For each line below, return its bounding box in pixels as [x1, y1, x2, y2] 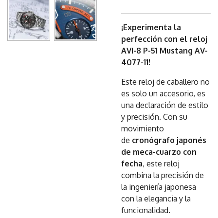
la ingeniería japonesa [121, 182, 196, 192]
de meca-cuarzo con [121, 147, 197, 157]
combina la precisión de [121, 170, 204, 180]
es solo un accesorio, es [121, 89, 205, 98]
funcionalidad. [121, 205, 170, 215]
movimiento [121, 124, 164, 133]
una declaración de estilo [121, 100, 208, 110]
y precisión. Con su [121, 112, 187, 122]
